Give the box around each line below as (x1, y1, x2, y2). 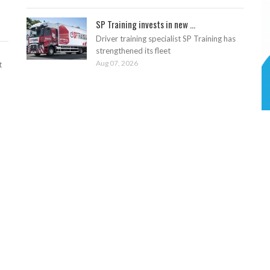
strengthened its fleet (96, 46, 171, 56)
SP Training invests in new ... (96, 17, 195, 31)
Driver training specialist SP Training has (96, 34, 236, 44)
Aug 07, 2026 (96, 58, 138, 68)
